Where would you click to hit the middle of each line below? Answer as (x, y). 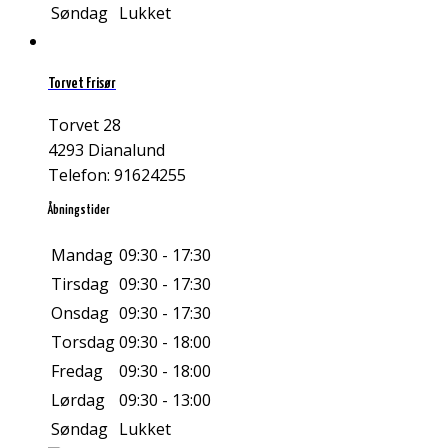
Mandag (82, 255)
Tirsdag (80, 284)
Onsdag (80, 313)
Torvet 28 (84, 125)
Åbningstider (79, 211)
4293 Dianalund (106, 150)
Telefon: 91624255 (117, 175)
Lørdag (78, 400)
